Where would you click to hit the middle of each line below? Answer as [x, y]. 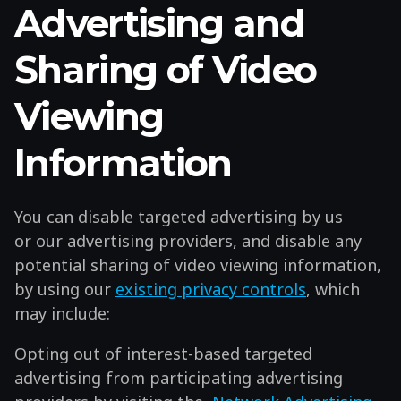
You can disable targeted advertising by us [179, 216]
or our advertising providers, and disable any [188, 240]
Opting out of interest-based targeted [163, 353]
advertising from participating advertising [179, 377]
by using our [65, 289]
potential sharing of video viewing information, [198, 264]
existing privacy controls [211, 289]
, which [333, 289]
